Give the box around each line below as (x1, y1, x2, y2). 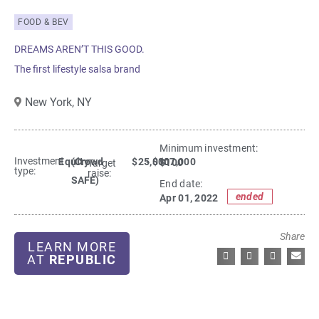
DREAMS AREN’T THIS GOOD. (14, 43, 145, 56)
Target (88, 157, 117, 169)
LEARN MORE (28, 239, 117, 255)
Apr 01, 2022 (159, 192, 219, 205)
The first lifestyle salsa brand (14, 63, 140, 75)
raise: (88, 167, 112, 179)
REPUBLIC (48, 252, 117, 268)
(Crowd (71, 155, 104, 168)
